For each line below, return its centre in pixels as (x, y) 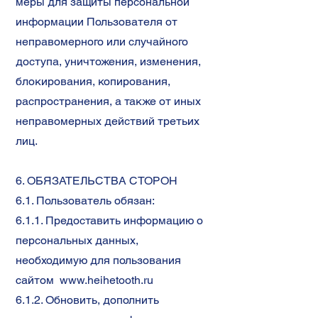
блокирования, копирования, (93, 81)
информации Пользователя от (97, 22)
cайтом (38, 280)
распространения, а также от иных (108, 101)
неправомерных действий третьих (108, 121)
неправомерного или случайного (102, 42)
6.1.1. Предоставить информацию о (109, 220)
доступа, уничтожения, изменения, (108, 61)
